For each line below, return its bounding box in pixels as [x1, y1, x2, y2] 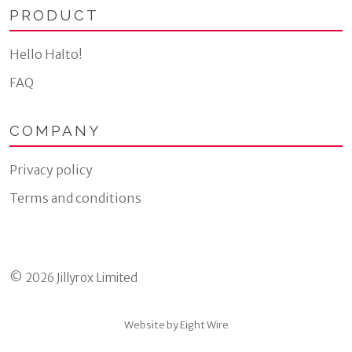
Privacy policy [9, 161, 93, 178]
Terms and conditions [9, 189, 141, 206]
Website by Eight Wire [123, 317, 229, 332]
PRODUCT [9, 6, 99, 24]
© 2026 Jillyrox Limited [9, 269, 137, 285]
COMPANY [9, 121, 101, 139]
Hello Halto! [9, 46, 82, 62]
